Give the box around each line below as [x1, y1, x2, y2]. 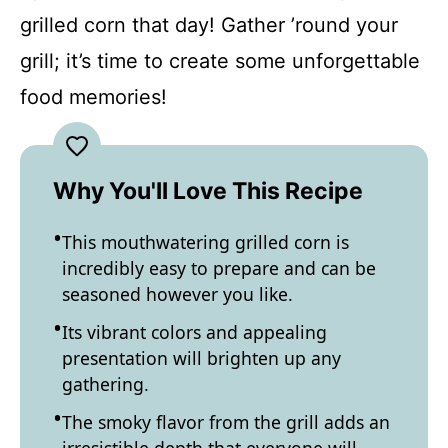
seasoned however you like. [62, 282, 293, 306]
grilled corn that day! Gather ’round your [20, 13, 398, 37]
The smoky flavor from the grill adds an [62, 410, 390, 434]
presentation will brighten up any [62, 346, 341, 370]
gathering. [62, 372, 149, 396]
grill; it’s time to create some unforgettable [20, 49, 420, 73]
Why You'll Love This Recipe [53, 177, 363, 205]
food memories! [20, 85, 167, 109]
